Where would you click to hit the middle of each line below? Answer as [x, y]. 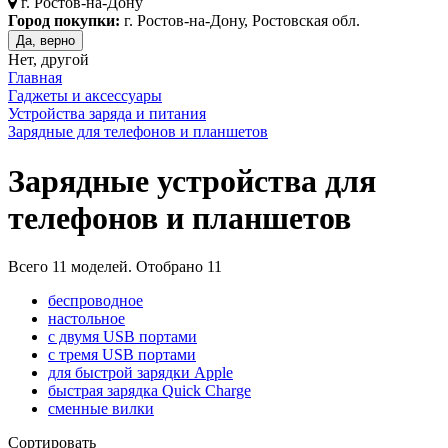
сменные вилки [101, 409]
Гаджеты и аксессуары [85, 96]
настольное [86, 319]
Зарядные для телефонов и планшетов [138, 132]
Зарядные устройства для [192, 180]
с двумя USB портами [122, 337]
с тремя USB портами [122, 355]
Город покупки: [64, 21]
